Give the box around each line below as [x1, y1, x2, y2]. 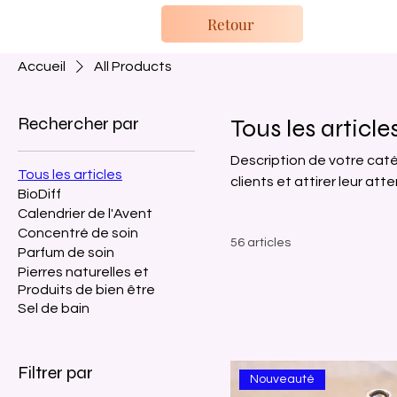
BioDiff [18, 186, 61, 201]
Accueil [18, 58, 66, 74]
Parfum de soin [18, 245, 114, 260]
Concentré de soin [18, 225, 138, 240]
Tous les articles [18, 167, 122, 182]
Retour [207, 14, 254, 34]
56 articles [230, 236, 291, 249]
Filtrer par [18, 361, 93, 384]
